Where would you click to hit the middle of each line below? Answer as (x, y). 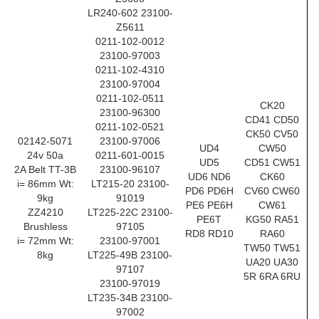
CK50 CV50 (272, 134)
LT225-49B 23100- (130, 255)
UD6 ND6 (209, 177)
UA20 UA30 (272, 262)
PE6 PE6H (209, 205)
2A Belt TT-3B (45, 169)
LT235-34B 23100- (130, 298)
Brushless (45, 226)
